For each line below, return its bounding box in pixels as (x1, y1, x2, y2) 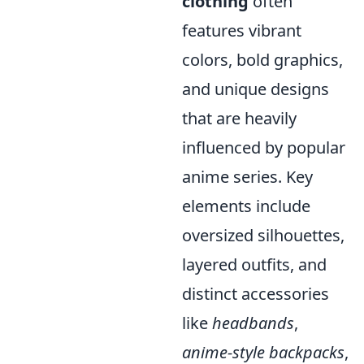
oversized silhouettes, (182, 224, 344, 246)
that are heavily (182, 107, 297, 129)
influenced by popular (182, 136, 345, 158)
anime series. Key (182, 166, 313, 188)
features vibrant (182, 19, 301, 41)
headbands (212, 312, 294, 334)
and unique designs (182, 78, 329, 100)
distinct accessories (182, 283, 329, 305)
